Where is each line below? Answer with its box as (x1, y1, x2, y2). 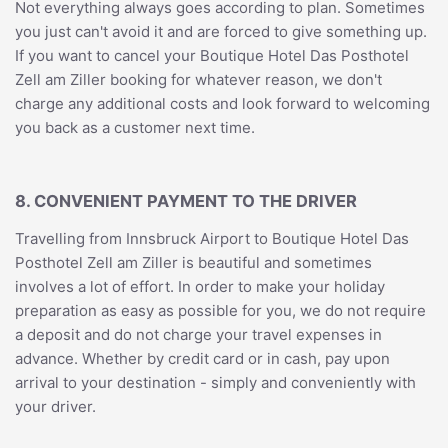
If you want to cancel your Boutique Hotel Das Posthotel (15, 46, 409, 65)
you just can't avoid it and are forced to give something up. (15, 22, 427, 41)
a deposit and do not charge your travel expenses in (15, 325, 382, 344)
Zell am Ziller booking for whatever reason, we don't (15, 70, 382, 89)
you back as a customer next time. (15, 118, 255, 137)
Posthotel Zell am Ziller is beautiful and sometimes (15, 253, 372, 272)
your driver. (15, 397, 96, 416)
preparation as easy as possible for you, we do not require (15, 301, 426, 320)
